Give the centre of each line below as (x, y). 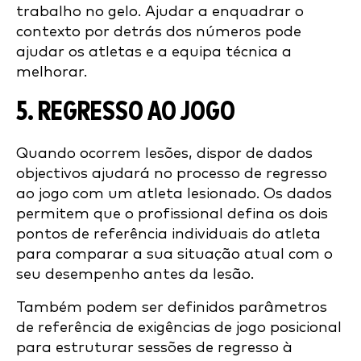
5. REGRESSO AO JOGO (126, 113)
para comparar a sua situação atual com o (174, 255)
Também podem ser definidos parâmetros (172, 308)
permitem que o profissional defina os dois (172, 214)
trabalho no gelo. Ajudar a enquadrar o (160, 12)
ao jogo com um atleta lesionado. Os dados (174, 194)
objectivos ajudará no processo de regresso (172, 174)
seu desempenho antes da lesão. (135, 275)
